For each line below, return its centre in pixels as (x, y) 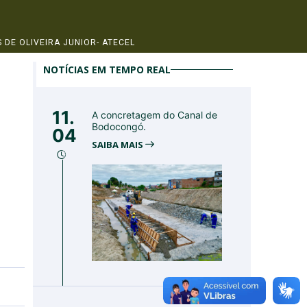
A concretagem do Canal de (155, 115)
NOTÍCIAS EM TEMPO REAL (107, 70)
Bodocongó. (119, 126)
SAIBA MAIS (119, 145)
